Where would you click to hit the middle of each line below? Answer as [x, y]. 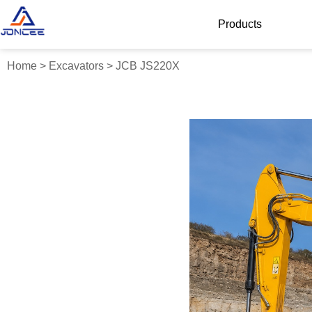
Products [240, 24]
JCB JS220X [148, 66]
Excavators [76, 66]
